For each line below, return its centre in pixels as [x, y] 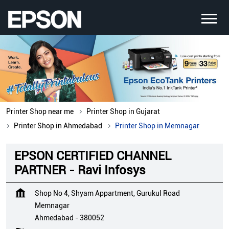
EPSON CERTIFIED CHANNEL [93, 156]
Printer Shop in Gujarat [123, 112]
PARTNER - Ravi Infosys [80, 170]
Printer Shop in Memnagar [157, 126]
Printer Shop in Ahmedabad [58, 126]
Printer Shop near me [40, 112]
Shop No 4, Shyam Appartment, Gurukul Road [107, 193]
